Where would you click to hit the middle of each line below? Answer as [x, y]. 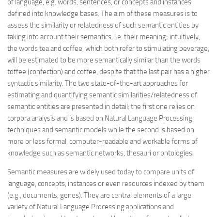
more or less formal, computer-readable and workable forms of [102, 141]
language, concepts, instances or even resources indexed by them [106, 183]
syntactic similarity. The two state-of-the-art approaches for [98, 83]
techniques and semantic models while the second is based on [101, 130]
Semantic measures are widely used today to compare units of [101, 172]
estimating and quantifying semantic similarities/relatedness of [102, 95]
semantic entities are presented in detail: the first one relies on [101, 106]
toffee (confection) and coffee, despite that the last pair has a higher [108, 71]
